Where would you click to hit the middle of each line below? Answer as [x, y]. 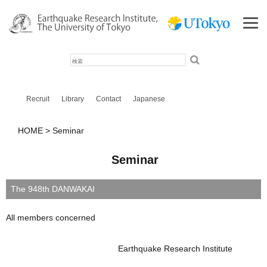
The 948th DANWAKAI [53, 189]
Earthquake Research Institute [119, 249]
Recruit [38, 99]
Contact [108, 99]
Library [72, 99]
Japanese [149, 99]
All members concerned [51, 218]
